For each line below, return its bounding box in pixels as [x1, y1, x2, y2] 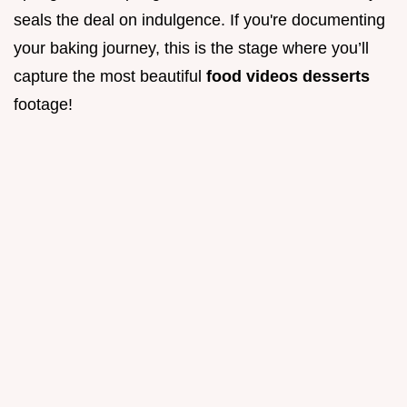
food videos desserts [206, 66, 370, 85]
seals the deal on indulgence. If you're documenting [14, 10, 385, 29]
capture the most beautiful [14, 66, 206, 85]
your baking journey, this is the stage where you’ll [14, 38, 369, 57]
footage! [14, 94, 73, 114]
